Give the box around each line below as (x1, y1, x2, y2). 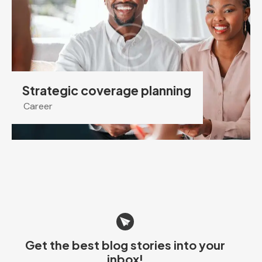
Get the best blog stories (25, 237, 174, 253)
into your (174, 237, 225, 253)
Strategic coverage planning (22, 82, 191, 98)
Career (23, 100, 53, 113)
